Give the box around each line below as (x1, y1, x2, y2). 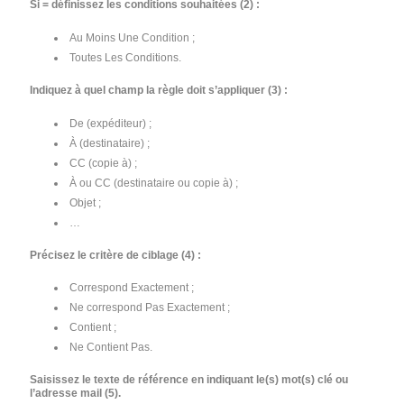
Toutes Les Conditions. (69, 51, 182, 65)
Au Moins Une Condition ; (69, 32, 196, 45)
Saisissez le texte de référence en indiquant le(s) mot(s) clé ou (30, 373, 349, 387)
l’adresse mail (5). (30, 387, 122, 400)
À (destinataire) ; (69, 136, 151, 150)
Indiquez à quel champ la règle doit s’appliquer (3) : (30, 84, 291, 97)
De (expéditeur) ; (69, 116, 152, 130)
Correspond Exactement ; (69, 281, 195, 295)
